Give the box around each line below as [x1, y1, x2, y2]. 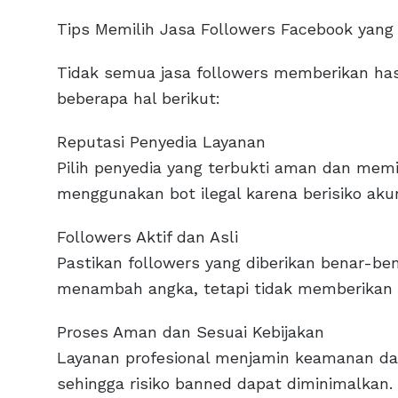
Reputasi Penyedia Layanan [57, 132, 266, 152]
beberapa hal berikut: [57, 89, 220, 108]
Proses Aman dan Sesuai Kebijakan [57, 322, 324, 342]
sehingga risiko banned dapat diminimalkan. [57, 374, 393, 394]
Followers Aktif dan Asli [57, 227, 238, 247]
